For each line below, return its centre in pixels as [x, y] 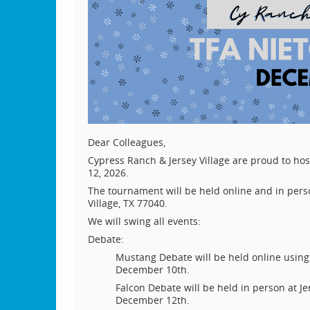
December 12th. [152, 300]
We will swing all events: [144, 221]
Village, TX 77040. [127, 203]
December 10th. [152, 269]
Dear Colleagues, [126, 142]
